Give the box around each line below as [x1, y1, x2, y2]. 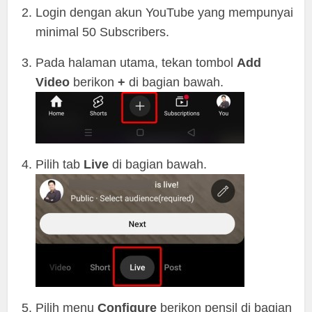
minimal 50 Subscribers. [36, 25, 170, 39]
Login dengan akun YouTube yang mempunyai [36, 6, 294, 19]
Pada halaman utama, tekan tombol [36, 56, 237, 70]
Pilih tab [36, 157, 84, 171]
